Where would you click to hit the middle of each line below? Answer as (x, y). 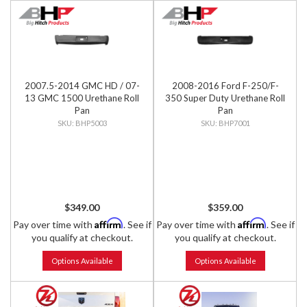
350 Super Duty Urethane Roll (225, 98)
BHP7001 (234, 123)
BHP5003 (91, 123)
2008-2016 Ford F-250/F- (225, 86)
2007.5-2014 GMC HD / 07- (82, 86)
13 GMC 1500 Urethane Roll (82, 98)
